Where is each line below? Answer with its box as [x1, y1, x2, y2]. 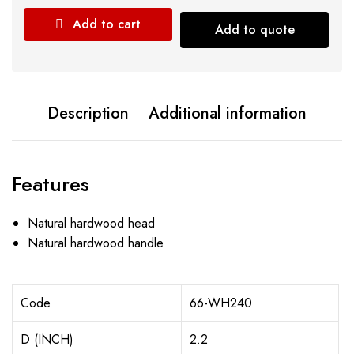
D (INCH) [21, 330, 73, 348]
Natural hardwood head [28, 214, 155, 232]
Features [12, 169, 89, 199]
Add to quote [214, 21, 295, 39]
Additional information [149, 102, 307, 125]
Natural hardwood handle [28, 234, 164, 252]
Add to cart [73, 15, 141, 33]
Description [47, 102, 129, 125]
